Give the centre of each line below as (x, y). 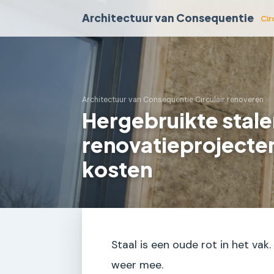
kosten (117, 169)
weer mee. (137, 265)
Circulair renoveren (229, 100)
